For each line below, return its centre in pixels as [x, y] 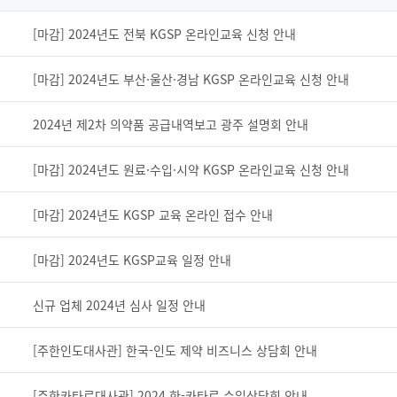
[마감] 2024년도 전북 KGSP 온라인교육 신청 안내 [164, 34]
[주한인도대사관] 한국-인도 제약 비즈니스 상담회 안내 [175, 350]
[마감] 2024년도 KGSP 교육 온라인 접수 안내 [153, 214]
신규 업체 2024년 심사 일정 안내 [119, 305]
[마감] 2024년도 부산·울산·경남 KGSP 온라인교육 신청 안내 [191, 79]
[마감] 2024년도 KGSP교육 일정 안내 [132, 260]
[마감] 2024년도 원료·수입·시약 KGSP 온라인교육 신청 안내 [191, 169]
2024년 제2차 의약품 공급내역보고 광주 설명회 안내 [171, 124]
